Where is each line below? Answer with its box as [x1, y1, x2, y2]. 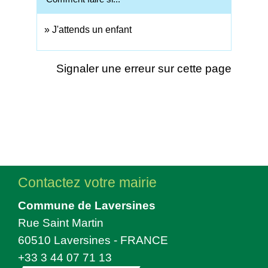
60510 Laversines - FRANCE [18, 233, 168, 247]
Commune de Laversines [18, 199, 156, 212]
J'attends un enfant [52, 24, 132, 35]
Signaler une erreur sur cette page [56, 62, 232, 75]
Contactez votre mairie [18, 175, 157, 191]
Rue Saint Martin [18, 216, 103, 230]
